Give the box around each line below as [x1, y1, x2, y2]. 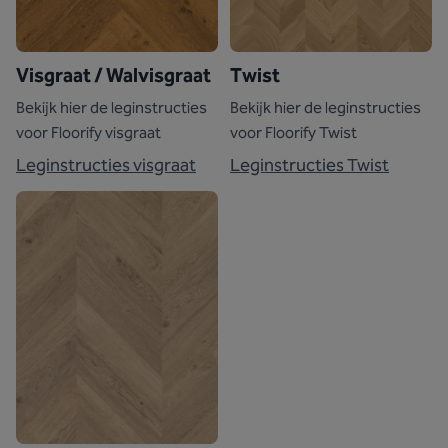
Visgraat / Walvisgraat [16, 63, 211, 87]
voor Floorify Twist [230, 123, 357, 142]
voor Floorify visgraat [16, 123, 161, 142]
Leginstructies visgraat [16, 154, 196, 176]
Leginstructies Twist [230, 154, 389, 176]
